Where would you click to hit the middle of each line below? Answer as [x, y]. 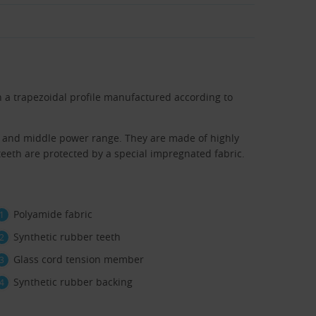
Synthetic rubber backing [73, 282]
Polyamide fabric [53, 214]
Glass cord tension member [79, 260]
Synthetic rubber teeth [67, 237]
